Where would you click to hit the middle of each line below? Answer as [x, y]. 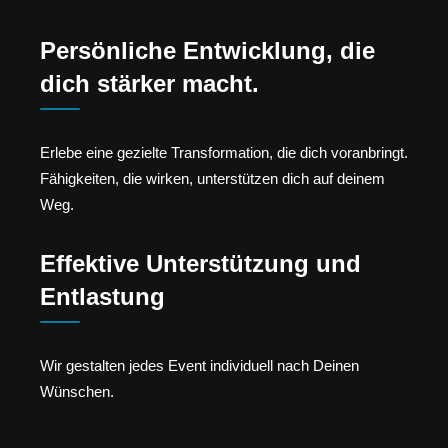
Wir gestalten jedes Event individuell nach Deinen [199, 365]
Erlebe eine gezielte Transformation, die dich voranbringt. [224, 153]
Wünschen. [77, 391]
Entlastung [102, 296]
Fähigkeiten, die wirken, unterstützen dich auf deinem [212, 179]
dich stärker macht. [149, 84]
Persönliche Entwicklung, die [207, 51]
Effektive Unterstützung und [200, 263]
